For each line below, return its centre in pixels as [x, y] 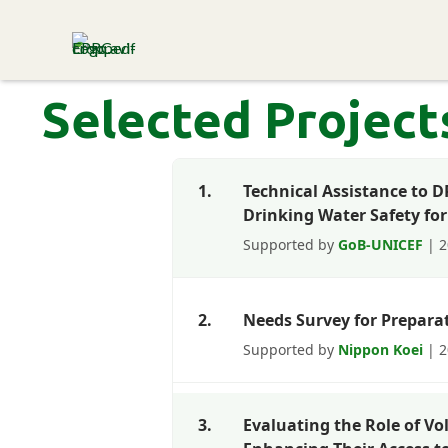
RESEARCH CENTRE [217, 50]
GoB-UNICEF [380, 244]
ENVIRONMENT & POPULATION [260, 30]
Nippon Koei [380, 349]
